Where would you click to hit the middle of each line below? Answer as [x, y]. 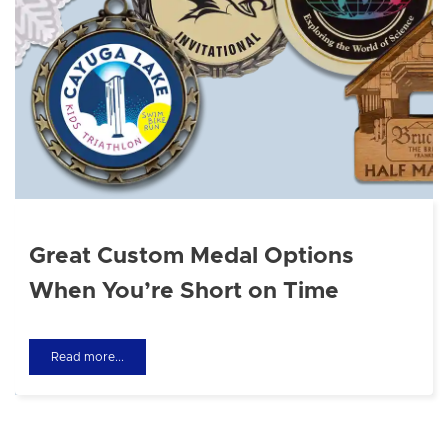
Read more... [87, 356]
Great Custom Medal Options [191, 256]
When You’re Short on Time [184, 291]
